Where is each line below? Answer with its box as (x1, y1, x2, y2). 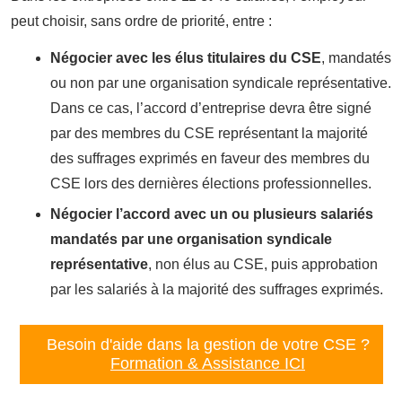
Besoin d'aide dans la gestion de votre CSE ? (46, 335, 370, 354)
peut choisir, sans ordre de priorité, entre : (11, 13, 272, 29)
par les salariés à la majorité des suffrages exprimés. (50, 281, 383, 297)
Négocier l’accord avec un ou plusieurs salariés (50, 205, 373, 222)
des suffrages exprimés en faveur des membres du (50, 150, 370, 166)
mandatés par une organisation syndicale (50, 231, 332, 247)
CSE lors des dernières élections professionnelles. (50, 175, 371, 191)
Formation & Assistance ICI (110, 354, 305, 372)
